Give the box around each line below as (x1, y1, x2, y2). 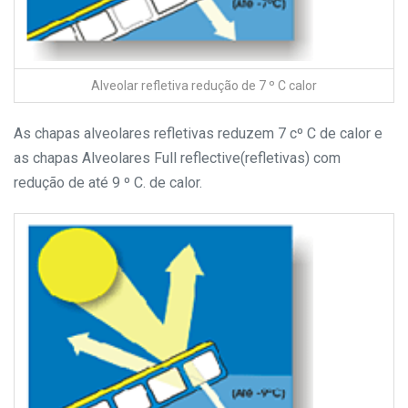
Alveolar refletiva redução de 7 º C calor (91, 78, 317, 93)
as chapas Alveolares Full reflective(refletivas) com (14, 149, 341, 167)
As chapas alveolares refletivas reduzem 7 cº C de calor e (14, 125, 382, 142)
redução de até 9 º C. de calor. (14, 174, 202, 191)
